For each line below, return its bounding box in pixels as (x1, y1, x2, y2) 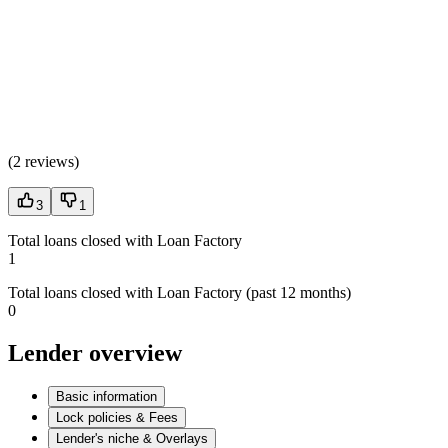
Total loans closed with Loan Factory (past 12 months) (8, 283, 351, 301)
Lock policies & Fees (56, 410, 178, 426)
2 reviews (13, 152, 74, 170)
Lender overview (8, 339, 182, 366)
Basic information (56, 389, 157, 405)
